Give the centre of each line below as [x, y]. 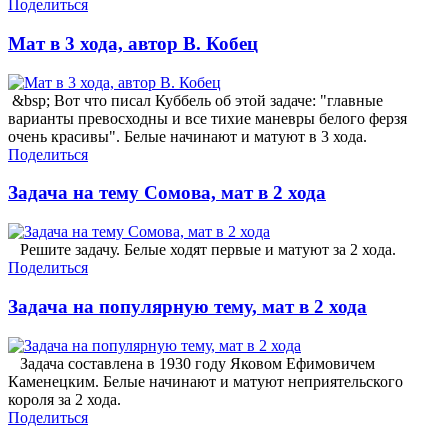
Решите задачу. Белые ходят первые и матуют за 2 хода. [202, 250]
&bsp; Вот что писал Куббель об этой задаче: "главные [195, 100]
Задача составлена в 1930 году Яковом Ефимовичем [191, 363]
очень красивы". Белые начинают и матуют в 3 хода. [187, 136]
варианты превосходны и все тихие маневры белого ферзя [207, 118]
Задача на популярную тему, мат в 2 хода [187, 306]
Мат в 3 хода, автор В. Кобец [133, 44]
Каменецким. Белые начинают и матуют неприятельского [205, 381]
